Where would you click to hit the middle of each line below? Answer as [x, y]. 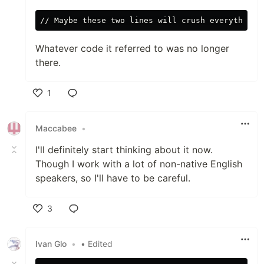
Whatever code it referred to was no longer [132, 48]
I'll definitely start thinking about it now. [124, 149]
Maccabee [56, 128]
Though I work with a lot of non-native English [139, 164]
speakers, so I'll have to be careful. [113, 178]
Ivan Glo [51, 244]
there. [48, 62]
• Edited [97, 244]
